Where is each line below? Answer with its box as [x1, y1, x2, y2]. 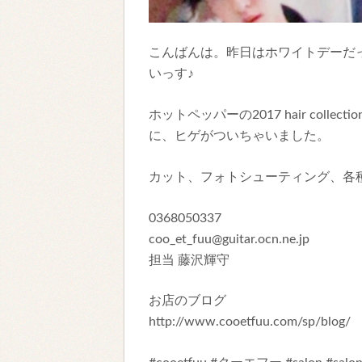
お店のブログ [149, 295, 226, 308]
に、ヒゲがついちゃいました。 [149, 130, 330, 143]
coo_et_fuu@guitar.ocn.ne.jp [149, 233, 309, 246]
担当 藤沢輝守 [149, 254, 229, 267]
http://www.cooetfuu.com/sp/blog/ [149, 316, 351, 329]
